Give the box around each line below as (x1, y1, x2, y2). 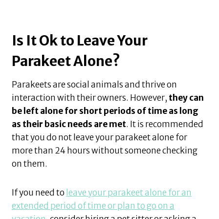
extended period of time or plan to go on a (12, 200, 175, 212)
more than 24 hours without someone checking (12, 145, 197, 156)
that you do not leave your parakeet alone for (12, 132, 187, 143)
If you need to (12, 187, 66, 198)
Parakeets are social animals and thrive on (12, 79, 177, 90)
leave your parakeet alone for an (66, 187, 192, 198)
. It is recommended (126, 119, 203, 130)
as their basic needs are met (12, 119, 126, 130)
